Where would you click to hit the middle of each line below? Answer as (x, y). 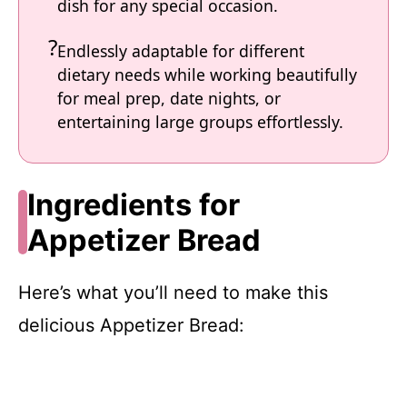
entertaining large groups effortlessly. (200, 122)
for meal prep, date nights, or (169, 98)
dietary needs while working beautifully (207, 74)
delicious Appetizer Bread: (131, 325)
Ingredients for (133, 204)
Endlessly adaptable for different (181, 51)
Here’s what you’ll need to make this (173, 292)
